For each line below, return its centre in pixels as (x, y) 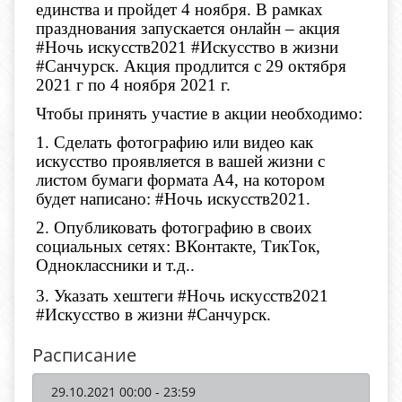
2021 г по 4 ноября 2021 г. (133, 85)
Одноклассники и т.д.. (115, 266)
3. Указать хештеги (105, 296)
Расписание (84, 355)
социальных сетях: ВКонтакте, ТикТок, (178, 247)
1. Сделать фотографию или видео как (175, 143)
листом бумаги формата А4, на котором (180, 180)
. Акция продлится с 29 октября (231, 66)
